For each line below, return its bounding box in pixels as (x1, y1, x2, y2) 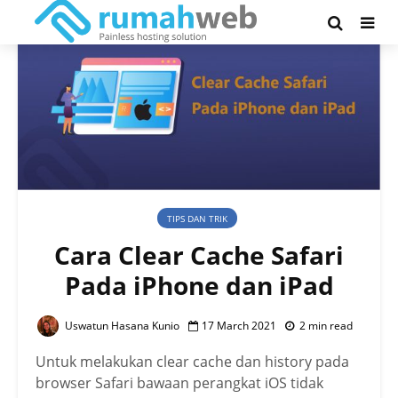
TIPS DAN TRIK (166, 212, 227, 226)
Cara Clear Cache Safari (54, 238, 344, 273)
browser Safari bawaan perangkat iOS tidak (36, 372, 323, 393)
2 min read (298, 317, 353, 333)
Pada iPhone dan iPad (64, 268, 334, 303)
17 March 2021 (201, 317, 276, 333)
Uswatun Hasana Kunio (61, 317, 179, 333)
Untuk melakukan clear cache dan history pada (36, 351, 349, 371)
